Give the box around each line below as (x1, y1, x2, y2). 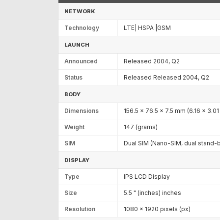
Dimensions (64, 107, 99, 114)
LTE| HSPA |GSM (124, 24, 171, 31)
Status (64, 73, 82, 81)
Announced (64, 57, 98, 65)
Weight (64, 123, 84, 131)
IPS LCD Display (124, 172, 170, 180)
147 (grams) (124, 123, 158, 131)
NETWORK (64, 7, 95, 15)
